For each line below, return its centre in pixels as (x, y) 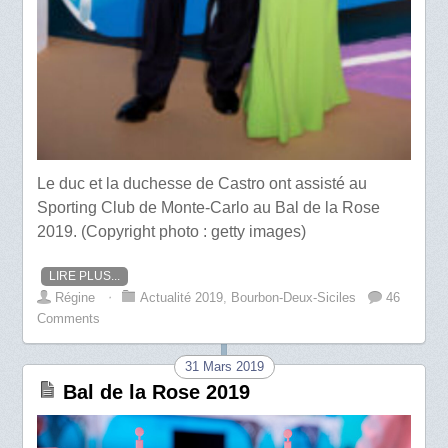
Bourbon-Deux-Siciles (294, 298)
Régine (75, 298)
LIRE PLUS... (85, 276)
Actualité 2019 (182, 298)
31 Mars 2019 (224, 367)
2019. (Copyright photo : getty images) (172, 232)
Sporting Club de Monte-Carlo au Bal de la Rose (209, 208)
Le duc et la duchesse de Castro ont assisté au (202, 184)
